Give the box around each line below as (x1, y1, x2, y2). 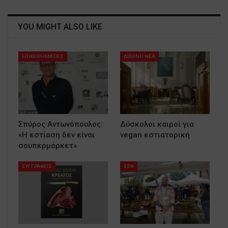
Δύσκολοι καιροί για (120, 119, 194, 129)
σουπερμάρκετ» (18, 140, 77, 150)
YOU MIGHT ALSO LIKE (18, 21, 102, 32)
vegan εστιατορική (120, 130, 190, 139)
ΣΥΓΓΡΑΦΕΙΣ (22, 163, 52, 169)
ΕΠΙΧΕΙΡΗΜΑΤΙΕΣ (22, 53, 64, 59)
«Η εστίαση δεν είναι (18, 130, 95, 139)
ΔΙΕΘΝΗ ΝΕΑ (124, 53, 155, 59)
